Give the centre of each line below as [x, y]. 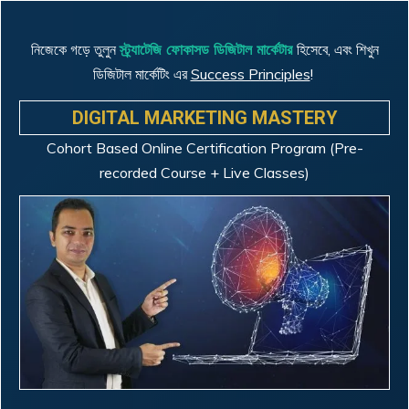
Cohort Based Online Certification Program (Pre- [204, 148]
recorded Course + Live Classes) [204, 173]
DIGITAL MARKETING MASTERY [204, 118]
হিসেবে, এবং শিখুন [337, 49]
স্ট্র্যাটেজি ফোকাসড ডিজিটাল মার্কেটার [208, 49]
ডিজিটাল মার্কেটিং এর [142, 74]
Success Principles [250, 74]
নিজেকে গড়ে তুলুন [75, 49]
